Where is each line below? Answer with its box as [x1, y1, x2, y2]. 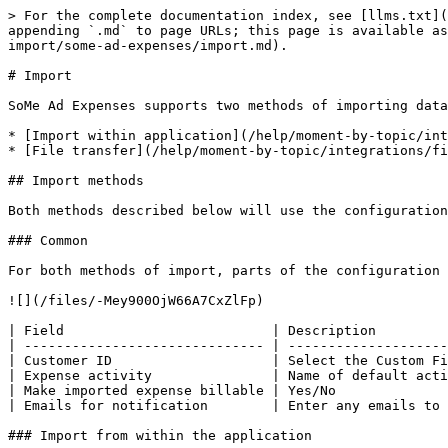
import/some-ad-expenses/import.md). [8, 38, 288, 53]
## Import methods [8, 173, 144, 188]
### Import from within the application [8, 428, 312, 443]
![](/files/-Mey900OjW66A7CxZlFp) [8, 293, 264, 308]
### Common [8, 233, 88, 248]
